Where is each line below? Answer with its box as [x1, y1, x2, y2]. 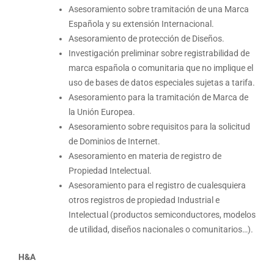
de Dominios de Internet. [68, 136, 160, 147]
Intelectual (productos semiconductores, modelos [68, 210, 256, 220]
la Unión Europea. [68, 107, 135, 117]
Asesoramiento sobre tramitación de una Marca [68, 4, 249, 15]
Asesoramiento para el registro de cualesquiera [68, 180, 246, 191]
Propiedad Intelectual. [68, 166, 152, 176]
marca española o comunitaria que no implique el [68, 63, 253, 73]
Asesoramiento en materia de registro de [68, 151, 221, 161]
